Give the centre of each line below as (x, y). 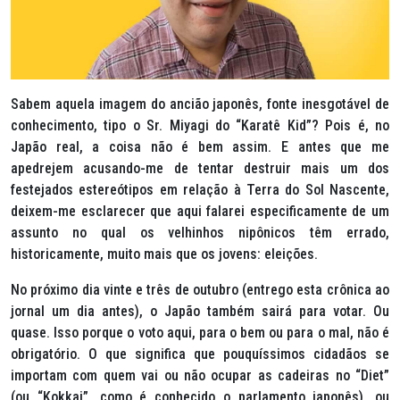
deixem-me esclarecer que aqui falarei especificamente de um (200, 211)
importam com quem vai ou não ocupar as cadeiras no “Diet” (200, 375)
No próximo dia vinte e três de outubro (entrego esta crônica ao (200, 290)
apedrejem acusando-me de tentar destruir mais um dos (200, 168)
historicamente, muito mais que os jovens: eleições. (164, 254)
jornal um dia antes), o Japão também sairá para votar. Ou (200, 311)
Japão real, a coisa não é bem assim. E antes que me (200, 147)
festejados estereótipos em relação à (129, 190)
